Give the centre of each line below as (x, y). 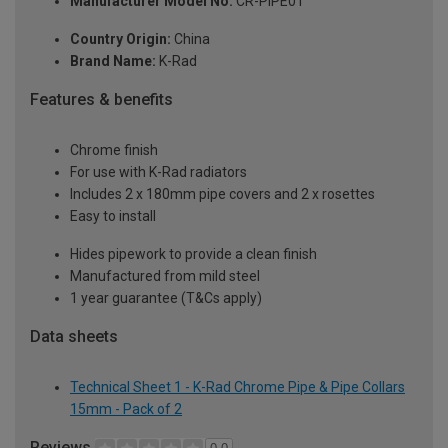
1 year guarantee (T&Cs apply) (166, 297)
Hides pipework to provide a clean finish (193, 253)
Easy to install (113, 215)
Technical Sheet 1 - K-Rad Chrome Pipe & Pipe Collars (237, 386)
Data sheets (74, 336)
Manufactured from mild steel (165, 275)
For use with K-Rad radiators (158, 171)
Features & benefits (101, 100)
